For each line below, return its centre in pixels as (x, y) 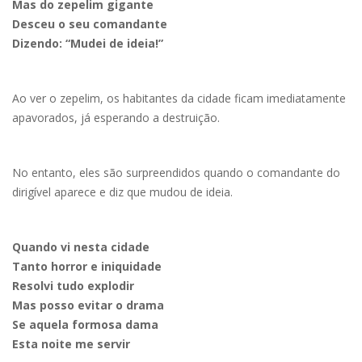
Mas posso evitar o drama (88, 305)
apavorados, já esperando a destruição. (116, 117)
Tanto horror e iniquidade (87, 266)
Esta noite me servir (71, 343)
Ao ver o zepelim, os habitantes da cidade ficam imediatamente (179, 98)
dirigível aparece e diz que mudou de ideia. (124, 192)
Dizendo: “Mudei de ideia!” (88, 43)
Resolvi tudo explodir (73, 285)
